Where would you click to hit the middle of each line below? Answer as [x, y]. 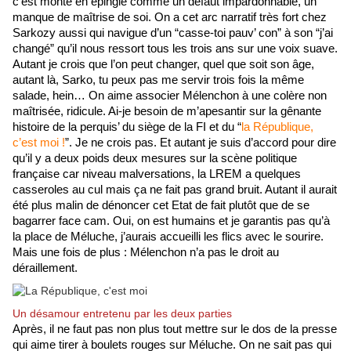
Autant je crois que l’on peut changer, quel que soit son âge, [163, 65]
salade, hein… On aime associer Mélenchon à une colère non [170, 96]
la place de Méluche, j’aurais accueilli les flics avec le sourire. [168, 237]
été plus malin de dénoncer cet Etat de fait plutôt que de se [161, 206]
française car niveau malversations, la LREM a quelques [157, 174]
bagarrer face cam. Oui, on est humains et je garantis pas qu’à [171, 221]
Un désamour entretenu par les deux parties [122, 314]
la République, [277, 127]
